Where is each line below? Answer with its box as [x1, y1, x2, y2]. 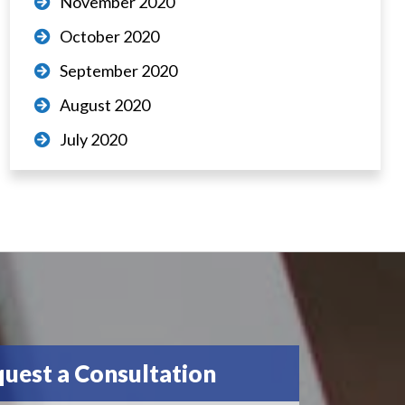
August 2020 [60, 95, 151, 115]
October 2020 [60, 26, 160, 46]
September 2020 [60, 61, 178, 80]
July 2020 [60, 129, 127, 149]
